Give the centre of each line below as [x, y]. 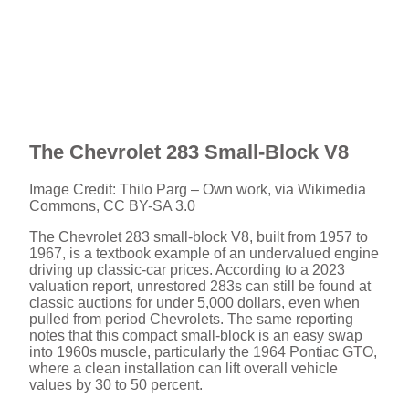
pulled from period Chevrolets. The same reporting [191, 319]
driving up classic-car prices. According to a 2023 [187, 270]
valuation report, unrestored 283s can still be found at [200, 286]
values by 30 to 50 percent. [116, 385]
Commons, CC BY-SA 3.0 [112, 206]
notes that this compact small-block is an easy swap [196, 336]
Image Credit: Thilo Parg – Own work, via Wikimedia [198, 189]
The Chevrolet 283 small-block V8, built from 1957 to [199, 237]
